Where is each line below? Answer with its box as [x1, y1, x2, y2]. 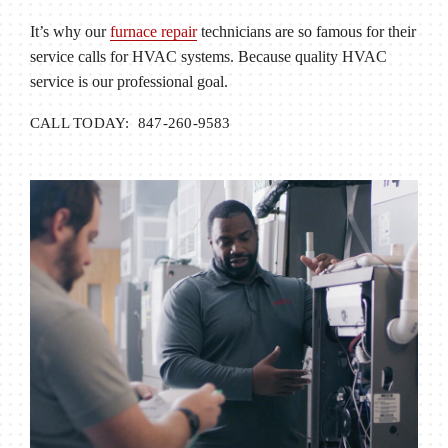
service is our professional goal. [29, 72, 228, 90]
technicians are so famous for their [196, 22, 416, 40]
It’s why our [29, 22, 110, 40]
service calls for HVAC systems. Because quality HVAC [29, 47, 387, 65]
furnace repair [109, 22, 197, 40]
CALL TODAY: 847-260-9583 [29, 113, 231, 131]
